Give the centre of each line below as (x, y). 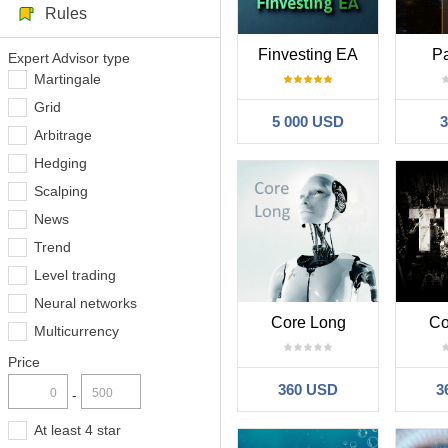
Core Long (308, 323)
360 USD (308, 390)
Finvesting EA (308, 55)
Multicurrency (76, 331)
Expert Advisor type (69, 58)
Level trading (75, 275)
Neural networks (85, 303)
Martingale (67, 79)
